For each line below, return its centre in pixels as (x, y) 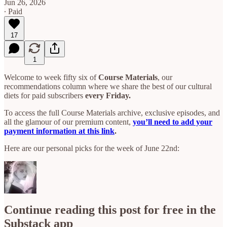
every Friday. (108, 95)
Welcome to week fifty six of (51, 77)
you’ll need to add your (173, 122)
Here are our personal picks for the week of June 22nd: (92, 148)
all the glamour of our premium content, (68, 122)
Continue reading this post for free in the (110, 210)
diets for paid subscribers (45, 95)
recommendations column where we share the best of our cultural (108, 86)
